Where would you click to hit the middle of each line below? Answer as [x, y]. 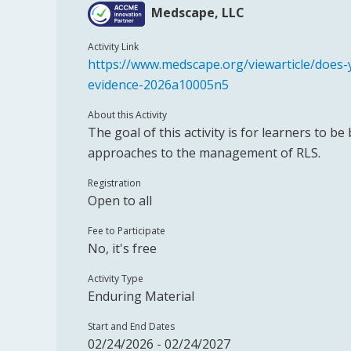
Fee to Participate [127, 231]
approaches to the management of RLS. [204, 153]
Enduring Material [141, 296]
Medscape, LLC [197, 13]
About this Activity [127, 115]
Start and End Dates [131, 326]
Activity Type [116, 279]
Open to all [120, 201]
